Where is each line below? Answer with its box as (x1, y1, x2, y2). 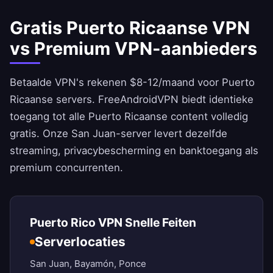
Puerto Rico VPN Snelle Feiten (30, 215, 196, 230)
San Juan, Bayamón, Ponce (30, 258, 146, 270)
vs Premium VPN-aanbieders (10, 38, 257, 60)
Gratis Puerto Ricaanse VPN (10, 17, 250, 39)
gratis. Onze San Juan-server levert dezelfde (10, 127, 227, 140)
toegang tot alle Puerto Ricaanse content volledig (10, 110, 248, 123)
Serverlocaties (35, 234, 126, 250)
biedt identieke (179, 93, 253, 106)
